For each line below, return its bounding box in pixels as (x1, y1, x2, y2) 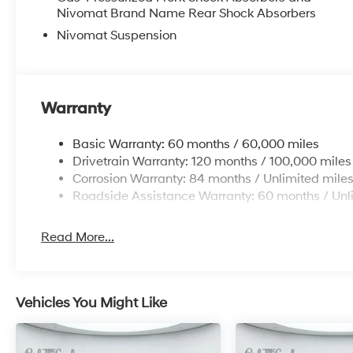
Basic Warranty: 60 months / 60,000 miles (72, 136, 320, 152)
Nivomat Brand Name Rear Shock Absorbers (57, 5, 317, 21)
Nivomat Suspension (57, 27, 177, 43)
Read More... (41, 229, 115, 245)
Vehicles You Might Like (16, 293, 167, 312)
